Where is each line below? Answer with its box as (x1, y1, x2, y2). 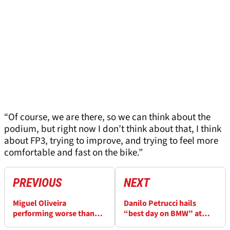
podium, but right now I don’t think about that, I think (4, 122, 221, 137)
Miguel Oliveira (13, 198, 66, 209)
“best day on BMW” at (124, 208, 202, 220)
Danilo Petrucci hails (124, 198, 196, 209)
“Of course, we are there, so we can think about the (4, 110, 210, 125)
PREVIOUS (13, 176, 62, 190)
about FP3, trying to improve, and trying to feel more (4, 134, 218, 148)
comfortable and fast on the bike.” (4, 146, 143, 160)
